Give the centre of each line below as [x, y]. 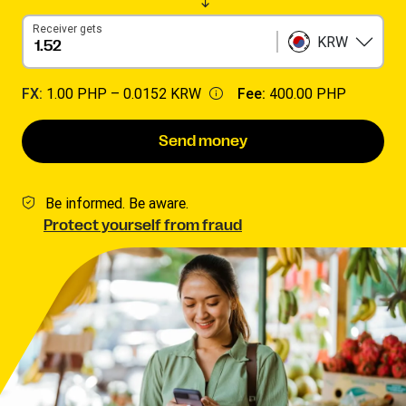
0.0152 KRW [162, 93]
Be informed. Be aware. [117, 203]
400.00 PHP [308, 93]
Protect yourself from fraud [143, 226]
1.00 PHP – [85, 93]
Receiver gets [68, 29]
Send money [203, 141]
